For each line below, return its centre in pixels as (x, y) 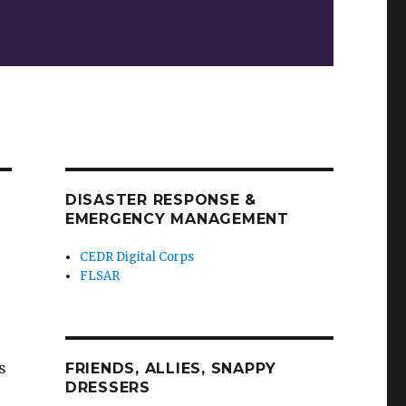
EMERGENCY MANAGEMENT (177, 219)
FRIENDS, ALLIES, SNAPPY (171, 369)
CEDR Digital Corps (137, 257)
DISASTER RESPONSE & (161, 200)
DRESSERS (107, 388)
